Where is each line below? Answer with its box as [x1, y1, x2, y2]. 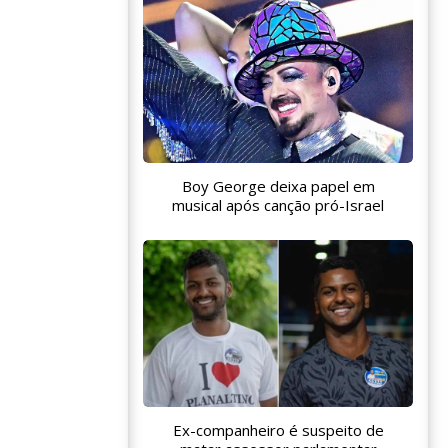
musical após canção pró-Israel [172, 194, 384, 215]
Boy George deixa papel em [181, 175, 375, 196]
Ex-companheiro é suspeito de [172, 420, 384, 441]
